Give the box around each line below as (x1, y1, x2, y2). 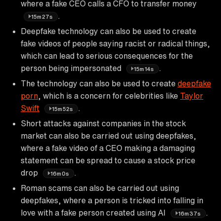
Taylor (180, 91, 203, 100)
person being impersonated (21, 64, 123, 72)
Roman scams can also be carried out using (21, 184, 179, 192)
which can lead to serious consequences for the (21, 51, 193, 60)
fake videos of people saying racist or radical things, (21, 39, 210, 47)
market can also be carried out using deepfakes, (21, 131, 196, 140)
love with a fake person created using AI (21, 208, 168, 217)
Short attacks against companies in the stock (21, 119, 186, 127)
